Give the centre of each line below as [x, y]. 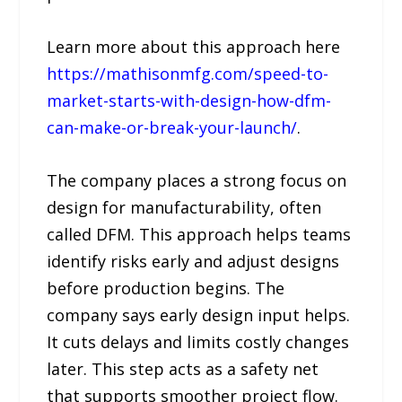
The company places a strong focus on [197, 181]
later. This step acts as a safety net [183, 369]
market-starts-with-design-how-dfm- [189, 101]
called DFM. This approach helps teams [199, 235]
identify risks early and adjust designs [193, 262]
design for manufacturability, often [184, 208]
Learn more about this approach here [194, 47]
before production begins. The [166, 288]
